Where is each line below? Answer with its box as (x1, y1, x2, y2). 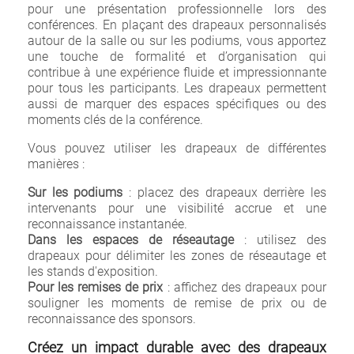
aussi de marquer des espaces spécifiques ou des (28, 96, 326, 111)
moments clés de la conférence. (28, 112, 203, 127)
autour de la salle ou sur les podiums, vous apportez (28, 33, 326, 48)
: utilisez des (234, 232, 326, 247)
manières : (28, 156, 88, 171)
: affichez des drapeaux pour (163, 280, 327, 295)
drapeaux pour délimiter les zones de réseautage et (28, 248, 326, 263)
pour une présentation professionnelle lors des (28, 2, 326, 17)
